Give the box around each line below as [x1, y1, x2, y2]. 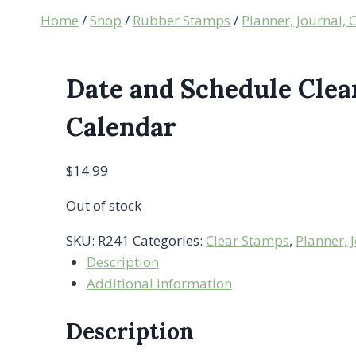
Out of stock [66, 196, 141, 215]
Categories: [133, 231, 206, 250]
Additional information [86, 274, 232, 293]
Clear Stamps [206, 231, 289, 250]
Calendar [66, 110, 176, 144]
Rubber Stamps [133, 11, 230, 30]
